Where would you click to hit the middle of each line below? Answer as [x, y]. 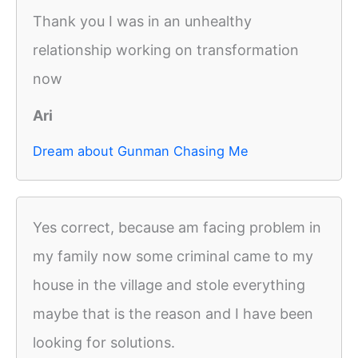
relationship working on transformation [166, 50]
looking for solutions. [104, 343]
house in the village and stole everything [169, 285]
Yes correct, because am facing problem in [177, 228]
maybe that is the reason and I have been [173, 314]
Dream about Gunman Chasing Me [141, 151]
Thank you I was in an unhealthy [142, 22]
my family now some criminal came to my [173, 257]
